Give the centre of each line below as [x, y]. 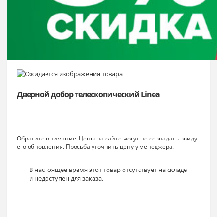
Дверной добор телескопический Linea [88, 94]
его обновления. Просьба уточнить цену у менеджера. [95, 147]
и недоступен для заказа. [66, 178]
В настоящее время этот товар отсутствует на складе [108, 170]
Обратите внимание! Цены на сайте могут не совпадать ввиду [107, 138]
